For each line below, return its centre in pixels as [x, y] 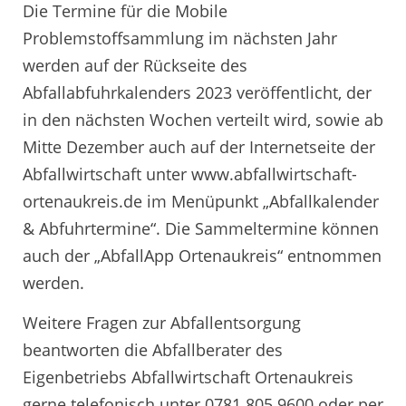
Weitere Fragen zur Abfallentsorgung [162, 322]
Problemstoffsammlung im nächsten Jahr [180, 39]
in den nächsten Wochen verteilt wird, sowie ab [203, 120]
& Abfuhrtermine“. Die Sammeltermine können [201, 229]
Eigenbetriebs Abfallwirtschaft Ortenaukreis [188, 377]
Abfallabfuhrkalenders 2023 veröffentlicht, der [197, 93]
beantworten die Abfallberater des [153, 349]
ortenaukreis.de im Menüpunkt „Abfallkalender [201, 202]
